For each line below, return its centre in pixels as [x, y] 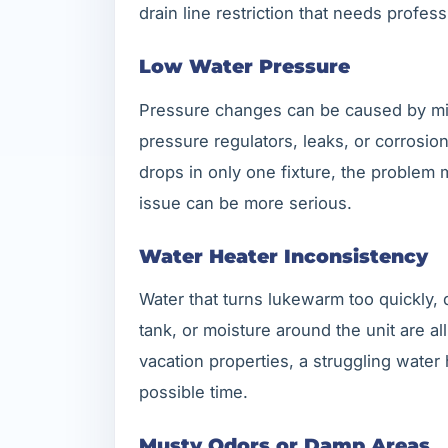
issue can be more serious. [245, 202]
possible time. [193, 392]
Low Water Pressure [244, 66]
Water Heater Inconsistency [283, 255]
